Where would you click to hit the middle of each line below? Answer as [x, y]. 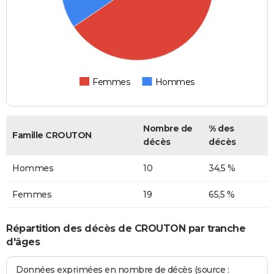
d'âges [23, 242]
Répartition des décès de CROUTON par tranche [126, 228]
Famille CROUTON [52, 135]
